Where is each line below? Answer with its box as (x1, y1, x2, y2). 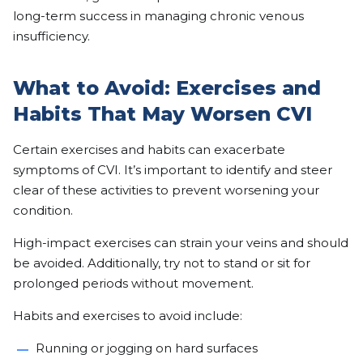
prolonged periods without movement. (13, 275, 254, 292)
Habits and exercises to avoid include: (13, 308, 242, 324)
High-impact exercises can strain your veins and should (13, 235, 348, 251)
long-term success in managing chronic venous (13, 8, 304, 24)
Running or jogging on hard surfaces (36, 340, 258, 357)
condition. (13, 203, 73, 219)
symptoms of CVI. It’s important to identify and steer (13, 162, 332, 178)
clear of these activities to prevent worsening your (13, 182, 319, 199)
